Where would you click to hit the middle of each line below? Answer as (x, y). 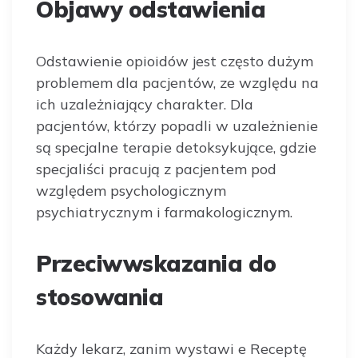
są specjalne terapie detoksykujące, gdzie (176, 147)
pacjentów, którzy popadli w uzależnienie (177, 125)
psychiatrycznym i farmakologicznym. (164, 212)
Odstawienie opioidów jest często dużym (175, 61)
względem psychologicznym (131, 190)
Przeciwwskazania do (156, 263)
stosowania (99, 296)
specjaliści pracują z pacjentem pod (156, 169)
